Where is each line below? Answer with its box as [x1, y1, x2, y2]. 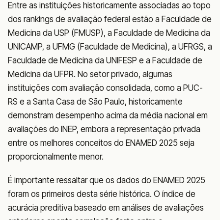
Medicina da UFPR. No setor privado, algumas [8, 69, 172, 79]
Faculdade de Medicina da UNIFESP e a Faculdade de [8, 55, 202, 65]
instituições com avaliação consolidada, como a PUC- [8, 82, 203, 93]
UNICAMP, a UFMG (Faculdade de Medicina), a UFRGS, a [8, 41, 212, 52]
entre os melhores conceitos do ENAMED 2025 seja [8, 137, 194, 148]
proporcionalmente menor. [8, 151, 104, 162]
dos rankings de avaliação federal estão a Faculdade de [8, 14, 212, 24]
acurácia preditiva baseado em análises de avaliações [8, 202, 204, 213]
